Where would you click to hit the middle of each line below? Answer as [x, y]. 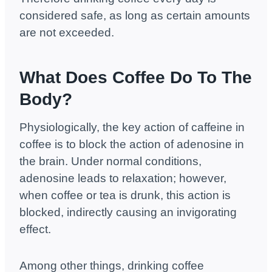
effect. [35, 229]
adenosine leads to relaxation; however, [123, 178]
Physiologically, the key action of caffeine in [132, 127]
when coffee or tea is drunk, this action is [125, 195]
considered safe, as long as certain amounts [135, 16]
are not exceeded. [67, 33]
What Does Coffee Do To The [136, 78]
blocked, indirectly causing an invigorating [128, 212]
